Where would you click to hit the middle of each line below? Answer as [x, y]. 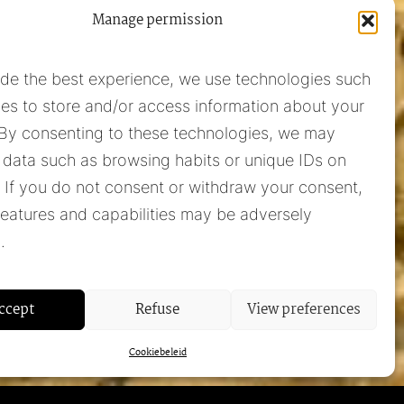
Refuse [158, 309]
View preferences [303, 309]
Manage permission [158, 20]
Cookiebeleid [157, 353]
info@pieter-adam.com [240, 284]
